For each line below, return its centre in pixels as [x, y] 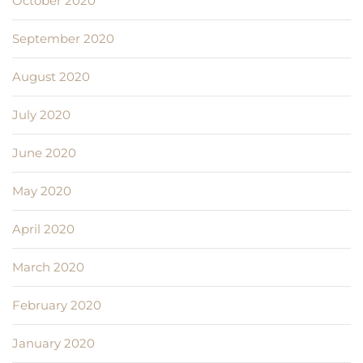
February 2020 [57, 305]
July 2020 [41, 115]
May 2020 [42, 191]
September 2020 [63, 39]
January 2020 [53, 344]
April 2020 [43, 229]
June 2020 [44, 153]
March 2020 [48, 267]
